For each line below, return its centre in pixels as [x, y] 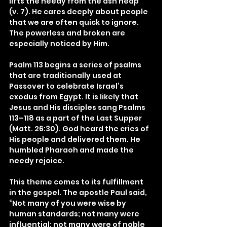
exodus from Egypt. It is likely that [74, 97]
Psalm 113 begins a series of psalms [76, 65]
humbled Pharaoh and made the [72, 150]
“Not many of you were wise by [68, 203]
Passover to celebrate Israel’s [67, 86]
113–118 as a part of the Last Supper [76, 118]
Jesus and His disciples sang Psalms [78, 107]
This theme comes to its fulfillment [77, 182]
